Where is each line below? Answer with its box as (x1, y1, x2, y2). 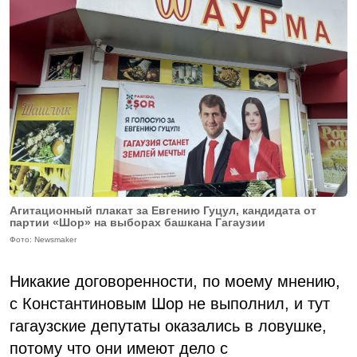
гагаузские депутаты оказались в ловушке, (10, 316, 327, 335)
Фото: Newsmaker (10, 234, 76, 244)
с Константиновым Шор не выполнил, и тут (10, 294, 330, 312)
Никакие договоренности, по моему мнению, (10, 272, 340, 290)
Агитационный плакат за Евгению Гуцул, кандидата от (10, 203, 316, 217)
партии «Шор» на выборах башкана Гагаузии (10, 215, 265, 229)
